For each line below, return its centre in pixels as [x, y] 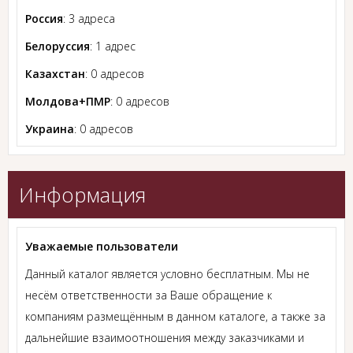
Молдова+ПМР [68, 102]
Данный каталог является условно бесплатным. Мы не [167, 274]
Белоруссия [58, 46]
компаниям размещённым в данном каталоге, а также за [175, 317]
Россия [44, 19]
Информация [82, 195]
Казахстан [55, 74]
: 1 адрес [113, 46]
